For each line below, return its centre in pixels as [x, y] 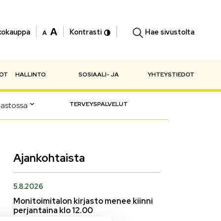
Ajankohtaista [49, 158]
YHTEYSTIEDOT [171, 74]
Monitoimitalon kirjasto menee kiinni [83, 201]
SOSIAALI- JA [99, 74]
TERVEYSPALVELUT [99, 104]
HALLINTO [31, 74]
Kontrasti [86, 32]
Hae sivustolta [170, 32]
